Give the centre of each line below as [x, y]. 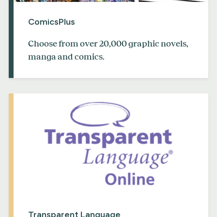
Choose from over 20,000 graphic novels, [108, 44]
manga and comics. [66, 57]
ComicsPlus [52, 22]
